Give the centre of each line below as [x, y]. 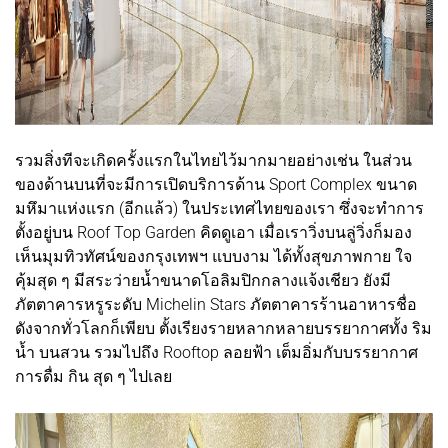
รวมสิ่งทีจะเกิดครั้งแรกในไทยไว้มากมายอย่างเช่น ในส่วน [213, 161]
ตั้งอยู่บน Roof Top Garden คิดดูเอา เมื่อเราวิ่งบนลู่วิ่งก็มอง [213, 233]
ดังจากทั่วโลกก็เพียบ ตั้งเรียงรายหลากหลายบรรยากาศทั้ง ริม [223, 329]
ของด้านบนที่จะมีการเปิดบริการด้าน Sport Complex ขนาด [216, 185]
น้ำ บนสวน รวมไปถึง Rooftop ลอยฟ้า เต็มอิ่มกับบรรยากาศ [216, 353]
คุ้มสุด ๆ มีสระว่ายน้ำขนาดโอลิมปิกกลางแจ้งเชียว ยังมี [203, 281]
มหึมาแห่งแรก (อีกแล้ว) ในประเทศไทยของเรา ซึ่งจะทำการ [219, 209]
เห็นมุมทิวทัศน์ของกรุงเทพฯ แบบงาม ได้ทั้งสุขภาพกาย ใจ [213, 257]
